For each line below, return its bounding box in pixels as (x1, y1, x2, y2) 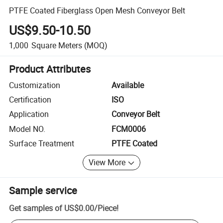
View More (89, 157, 126, 168)
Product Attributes (9, 62, 91, 76)
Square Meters (31, 39, 82, 51)
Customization (9, 79, 61, 91)
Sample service (9, 183, 78, 197)
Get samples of (9, 202, 63, 214)
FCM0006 (111, 123, 146, 134)
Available (111, 79, 144, 91)
